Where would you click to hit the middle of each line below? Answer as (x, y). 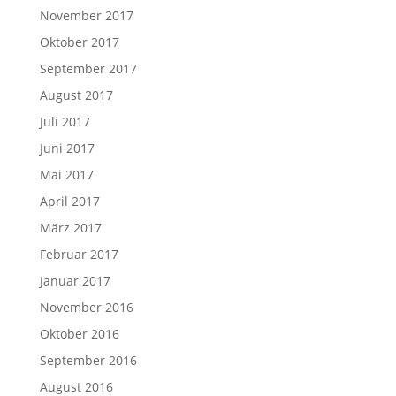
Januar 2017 (75, 281)
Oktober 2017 (79, 42)
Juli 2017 (65, 122)
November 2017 (86, 15)
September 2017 (88, 69)
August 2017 (76, 95)
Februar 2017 (79, 254)
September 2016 (88, 360)
